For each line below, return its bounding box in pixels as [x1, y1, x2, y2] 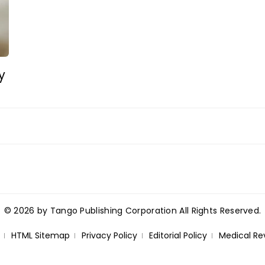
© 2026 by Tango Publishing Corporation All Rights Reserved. [4, 205, 261, 217]
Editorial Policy [148, 230, 207, 242]
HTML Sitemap [11, 230, 70, 242]
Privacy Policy [81, 230, 137, 242]
